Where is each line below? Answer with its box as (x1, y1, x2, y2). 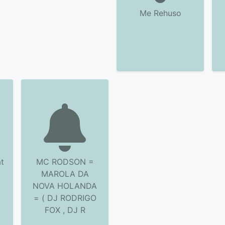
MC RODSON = (36, 157, 94, 167)
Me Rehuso (139, 8, 181, 18)
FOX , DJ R (44, 205, 85, 215)
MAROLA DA (41, 169, 89, 179)
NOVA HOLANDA (33, 181, 97, 191)
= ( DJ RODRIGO (33, 193, 96, 203)
